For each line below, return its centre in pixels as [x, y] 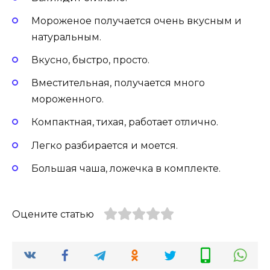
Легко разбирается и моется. [105, 145]
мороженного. [67, 99]
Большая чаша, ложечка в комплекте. [126, 168]
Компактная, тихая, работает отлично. [125, 122]
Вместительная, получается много [118, 83]
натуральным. [66, 37]
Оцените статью [53, 214]
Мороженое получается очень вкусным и [137, 20]
